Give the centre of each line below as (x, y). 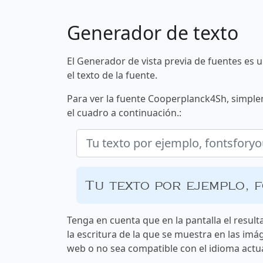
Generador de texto (153, 33)
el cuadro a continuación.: (124, 113)
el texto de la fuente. (112, 75)
